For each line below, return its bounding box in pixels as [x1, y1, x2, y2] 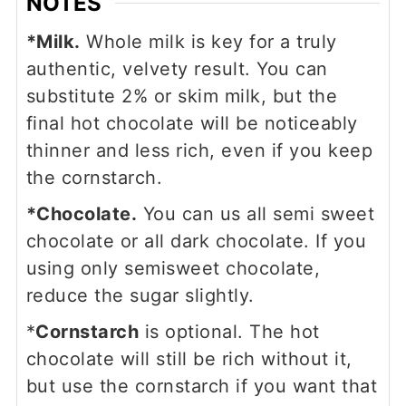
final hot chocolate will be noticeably [25, 112, 358, 135]
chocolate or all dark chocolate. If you [25, 230, 367, 253]
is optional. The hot [139, 321, 320, 343]
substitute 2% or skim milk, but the [25, 85, 338, 108]
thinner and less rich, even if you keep [25, 140, 373, 162]
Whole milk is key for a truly [80, 31, 337, 53]
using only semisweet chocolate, [25, 257, 321, 280]
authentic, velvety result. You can [25, 58, 328, 81]
